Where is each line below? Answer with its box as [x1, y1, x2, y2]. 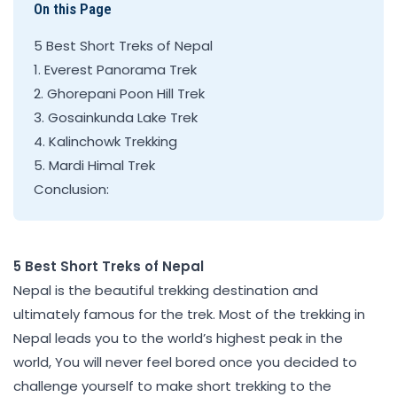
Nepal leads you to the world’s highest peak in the [13, 328, 343, 347]
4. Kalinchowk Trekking [33, 131, 177, 151]
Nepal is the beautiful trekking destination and [13, 280, 318, 300]
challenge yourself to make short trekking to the [13, 376, 331, 395]
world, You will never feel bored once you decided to [13, 352, 357, 371]
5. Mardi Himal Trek [33, 155, 155, 175]
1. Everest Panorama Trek [33, 59, 197, 79]
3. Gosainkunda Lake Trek [33, 107, 198, 127]
